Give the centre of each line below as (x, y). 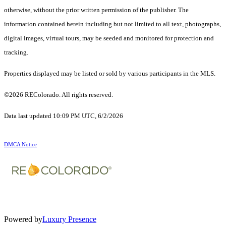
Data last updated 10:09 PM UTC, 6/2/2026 (64, 116)
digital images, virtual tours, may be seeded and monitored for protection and (109, 38)
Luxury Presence (69, 219)
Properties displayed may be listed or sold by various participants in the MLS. (110, 74)
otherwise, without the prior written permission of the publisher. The (96, 10)
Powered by (23, 219)
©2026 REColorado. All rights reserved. (59, 95)
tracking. (16, 52)
